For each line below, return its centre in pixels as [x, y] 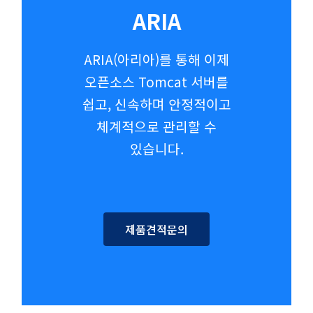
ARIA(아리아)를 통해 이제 [156, 59]
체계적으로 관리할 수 [156, 126]
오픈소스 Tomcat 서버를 [156, 81]
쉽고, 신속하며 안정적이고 [156, 104]
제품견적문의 [156, 230]
